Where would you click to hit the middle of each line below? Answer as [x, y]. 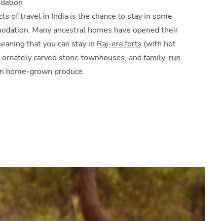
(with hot [159, 44]
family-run [162, 58]
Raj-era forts [119, 44]
